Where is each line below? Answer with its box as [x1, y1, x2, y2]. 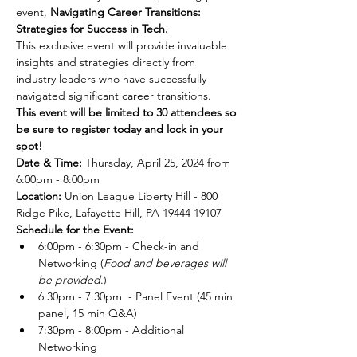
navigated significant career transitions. [16, 88, 211, 103]
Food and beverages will [104, 256, 229, 270]
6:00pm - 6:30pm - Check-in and [38, 239, 202, 253]
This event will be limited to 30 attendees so [16, 105, 239, 120]
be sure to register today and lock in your [16, 122, 226, 136]
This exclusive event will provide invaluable [16, 38, 230, 53]
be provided [38, 273, 100, 287]
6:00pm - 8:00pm [16, 172, 106, 186]
